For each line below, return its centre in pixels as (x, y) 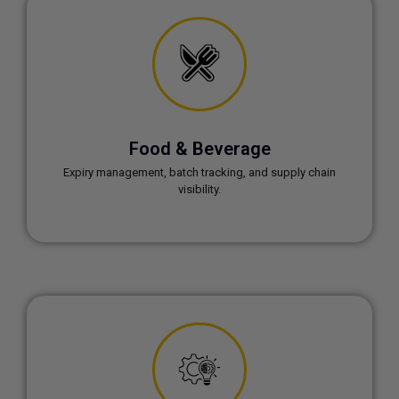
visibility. (199, 189)
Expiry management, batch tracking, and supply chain (199, 172)
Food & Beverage (199, 149)
